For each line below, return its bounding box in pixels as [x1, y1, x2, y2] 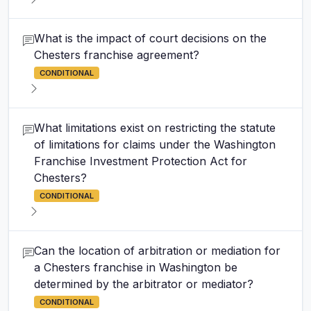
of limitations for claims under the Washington [34, 137, 276, 151]
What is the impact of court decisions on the [34, 31, 267, 45]
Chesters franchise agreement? [34, 48, 199, 62]
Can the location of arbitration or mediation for [34, 244, 280, 258]
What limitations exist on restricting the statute [34, 121, 276, 135]
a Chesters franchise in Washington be [34, 260, 237, 274]
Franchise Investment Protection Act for [34, 154, 247, 168]
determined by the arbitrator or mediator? [34, 277, 253, 291]
